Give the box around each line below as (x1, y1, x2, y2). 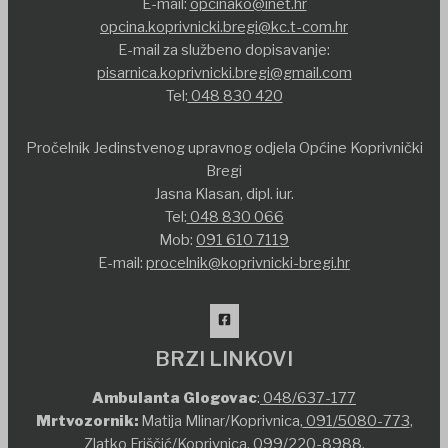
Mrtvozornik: (35, 412, 138, 431)
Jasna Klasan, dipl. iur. (154, 184, 294, 203)
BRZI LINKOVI (155, 346, 293, 371)
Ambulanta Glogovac (92, 389, 257, 408)
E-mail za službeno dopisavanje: (118, 40, 330, 59)
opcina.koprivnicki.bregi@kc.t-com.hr (100, 17, 348, 36)
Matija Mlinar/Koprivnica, (137, 412, 303, 431)
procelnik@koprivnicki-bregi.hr (146, 253, 350, 272)
